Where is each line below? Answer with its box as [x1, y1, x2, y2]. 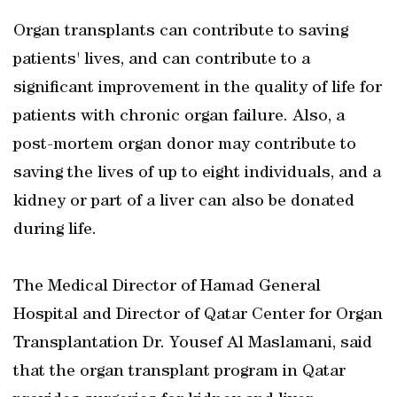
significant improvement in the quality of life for [13, 80, 382, 97]
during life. [13, 222, 97, 239]
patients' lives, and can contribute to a [13, 51, 310, 69]
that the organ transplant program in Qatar [13, 363, 346, 381]
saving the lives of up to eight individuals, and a [13, 165, 381, 183]
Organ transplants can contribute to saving [13, 23, 348, 41]
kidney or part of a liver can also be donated [13, 193, 354, 211]
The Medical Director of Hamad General [13, 278, 321, 296]
